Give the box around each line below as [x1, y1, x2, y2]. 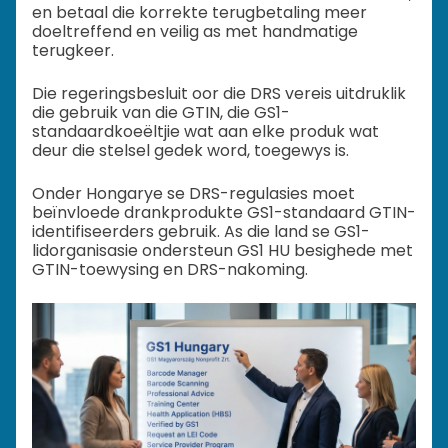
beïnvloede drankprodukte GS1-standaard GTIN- [32, 201, 416, 225]
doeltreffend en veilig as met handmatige [32, 20, 358, 44]
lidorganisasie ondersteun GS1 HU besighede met [32, 239, 413, 263]
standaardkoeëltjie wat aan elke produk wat [32, 120, 379, 144]
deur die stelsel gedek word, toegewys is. [32, 139, 349, 163]
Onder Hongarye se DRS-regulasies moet [32, 182, 355, 206]
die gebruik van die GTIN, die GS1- [32, 101, 290, 125]
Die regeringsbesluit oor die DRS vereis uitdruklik [32, 82, 406, 106]
